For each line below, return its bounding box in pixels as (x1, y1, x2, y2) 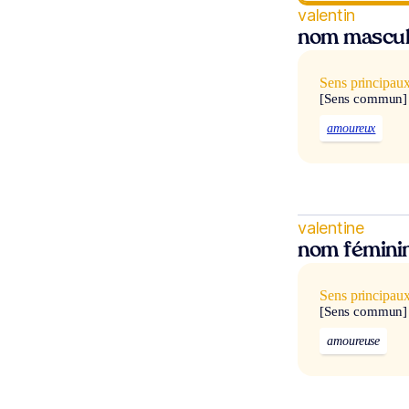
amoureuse (327, 333, 381, 348)
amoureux (327, 121, 376, 135)
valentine (298, 217, 365, 237)
